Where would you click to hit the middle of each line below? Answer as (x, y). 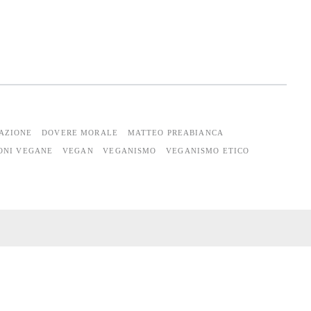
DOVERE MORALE (80, 132)
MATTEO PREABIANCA (176, 132)
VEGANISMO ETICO (208, 150)
